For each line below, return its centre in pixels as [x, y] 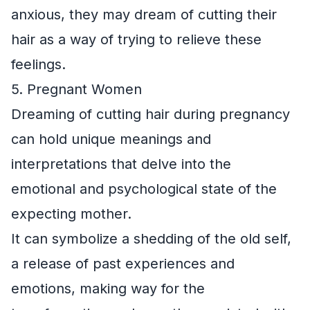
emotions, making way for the [108, 289]
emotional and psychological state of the [144, 189]
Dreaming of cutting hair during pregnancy [151, 115]
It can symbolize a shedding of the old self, [151, 239]
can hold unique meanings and [111, 139]
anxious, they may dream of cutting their [144, 15]
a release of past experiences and [123, 264]
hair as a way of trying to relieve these [136, 40]
